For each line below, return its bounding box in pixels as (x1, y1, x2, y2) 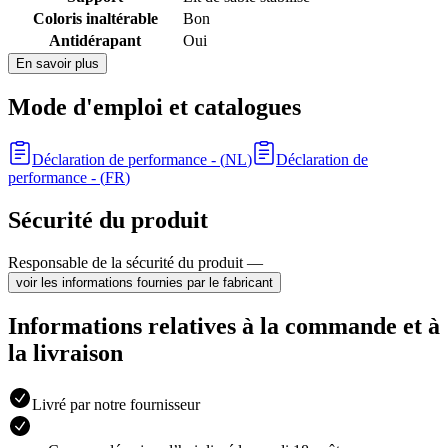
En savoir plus (16, 56, 99, 72)
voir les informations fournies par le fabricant (16, 274, 273, 290)
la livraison (8, 339, 123, 366)
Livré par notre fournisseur (32, 396, 200, 414)
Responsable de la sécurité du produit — (8, 253, 263, 271)
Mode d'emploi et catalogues (8, 93, 301, 120)
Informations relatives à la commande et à (8, 312, 440, 339)
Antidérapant (49, 32, 141, 50)
